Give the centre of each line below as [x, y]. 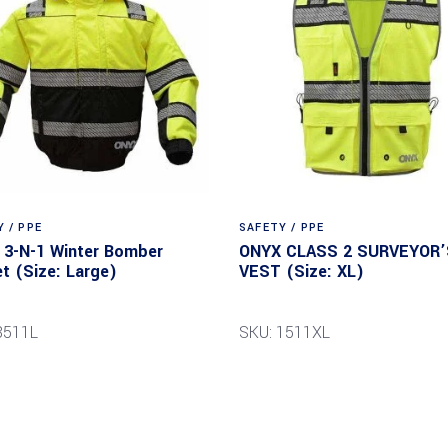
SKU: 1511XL [284, 332]
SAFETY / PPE [282, 227]
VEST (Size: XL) [301, 271]
